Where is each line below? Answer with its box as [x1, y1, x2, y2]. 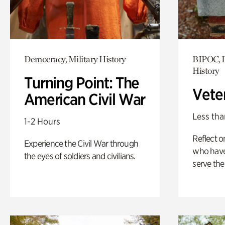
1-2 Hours [24, 116, 60, 127]
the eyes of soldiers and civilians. [24, 151, 136, 162]
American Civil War [24, 90, 146, 109]
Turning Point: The [24, 73, 140, 93]
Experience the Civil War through [24, 138, 139, 149]
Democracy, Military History [24, 54, 126, 65]
